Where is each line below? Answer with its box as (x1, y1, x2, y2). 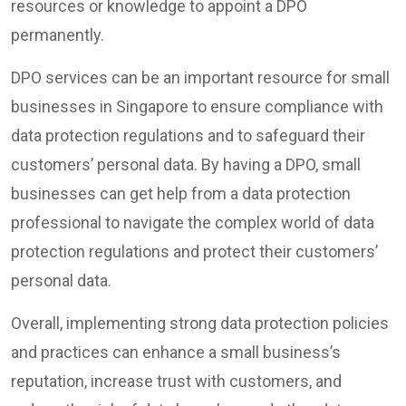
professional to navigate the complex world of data (11, 213, 374, 232)
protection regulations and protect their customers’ (11, 242, 378, 261)
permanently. (11, 25, 108, 44)
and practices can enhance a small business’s (11, 343, 341, 362)
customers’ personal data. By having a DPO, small (11, 155, 361, 174)
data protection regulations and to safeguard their (11, 126, 365, 145)
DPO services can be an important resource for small (11, 68, 390, 87)
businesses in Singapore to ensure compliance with (11, 97, 383, 116)
